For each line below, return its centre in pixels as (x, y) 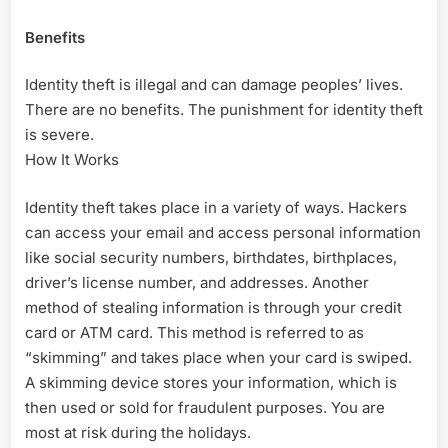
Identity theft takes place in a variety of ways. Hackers (216, 207)
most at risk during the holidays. (138, 432)
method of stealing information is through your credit (213, 307)
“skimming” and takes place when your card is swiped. (218, 357)
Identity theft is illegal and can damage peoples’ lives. (214, 85)
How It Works (72, 160)
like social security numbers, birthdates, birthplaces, (211, 257)
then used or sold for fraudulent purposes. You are (205, 407)
